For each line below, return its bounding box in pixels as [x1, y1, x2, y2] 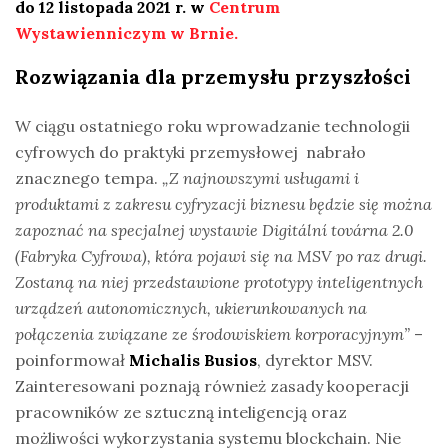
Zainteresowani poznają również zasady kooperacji [15, 375, 409, 396]
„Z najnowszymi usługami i [162, 167, 359, 188]
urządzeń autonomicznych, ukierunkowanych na [15, 297, 367, 318]
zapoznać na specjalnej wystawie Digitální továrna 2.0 [15, 219, 414, 240]
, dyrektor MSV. [257, 349, 373, 370]
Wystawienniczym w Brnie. [15, 22, 238, 43]
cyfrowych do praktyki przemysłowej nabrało [15, 141, 366, 162]
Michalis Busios [129, 349, 257, 370]
